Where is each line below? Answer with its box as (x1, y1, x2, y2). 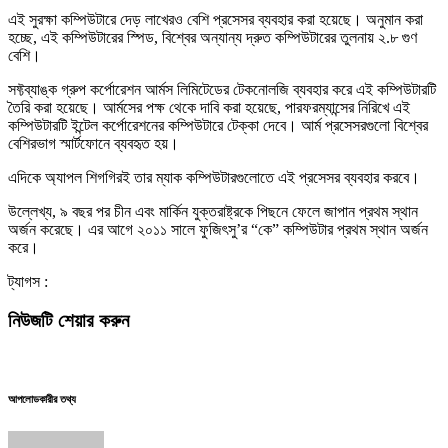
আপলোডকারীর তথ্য (8, 393, 76, 406)
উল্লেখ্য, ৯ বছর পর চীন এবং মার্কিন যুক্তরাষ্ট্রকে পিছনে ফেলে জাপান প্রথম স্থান (8, 202, 418, 220)
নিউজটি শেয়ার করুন (8, 309, 129, 331)
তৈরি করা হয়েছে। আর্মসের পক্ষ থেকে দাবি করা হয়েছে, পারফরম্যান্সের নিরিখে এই (8, 98, 410, 116)
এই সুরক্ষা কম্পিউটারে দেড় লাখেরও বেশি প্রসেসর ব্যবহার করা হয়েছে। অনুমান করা (8, 10, 423, 28)
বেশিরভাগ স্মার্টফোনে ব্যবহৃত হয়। (8, 134, 179, 152)
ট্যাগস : (8, 272, 48, 290)
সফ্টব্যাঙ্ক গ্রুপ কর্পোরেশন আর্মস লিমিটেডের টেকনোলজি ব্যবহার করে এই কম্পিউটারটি (8, 80, 436, 98)
